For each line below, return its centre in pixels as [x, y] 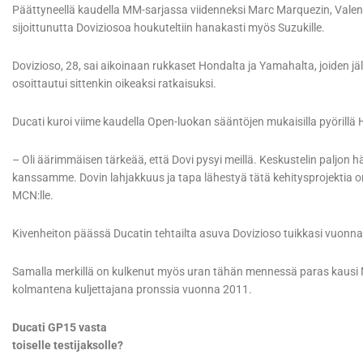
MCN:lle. [33, 196]
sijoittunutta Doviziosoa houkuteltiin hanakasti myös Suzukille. [169, 28]
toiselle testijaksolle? [68, 346]
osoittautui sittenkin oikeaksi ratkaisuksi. [114, 84]
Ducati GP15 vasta [60, 328]
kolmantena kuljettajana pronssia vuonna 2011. [132, 290]
